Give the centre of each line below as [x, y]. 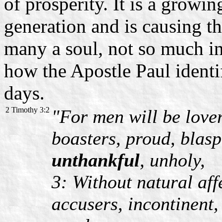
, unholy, [172, 160]
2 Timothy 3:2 [28, 110]
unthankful [96, 160]
